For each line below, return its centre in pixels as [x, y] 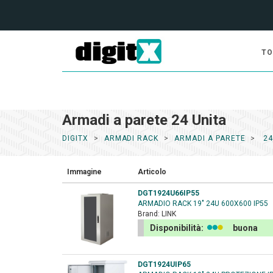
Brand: [150, 214]
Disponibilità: [178, 228]
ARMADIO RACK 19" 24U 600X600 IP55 [203, 204]
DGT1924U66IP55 [168, 193]
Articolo [152, 172]
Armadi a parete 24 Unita [144, 120]
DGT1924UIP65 [164, 264]
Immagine [84, 172]
